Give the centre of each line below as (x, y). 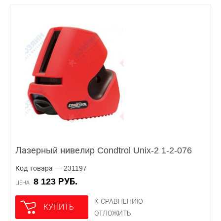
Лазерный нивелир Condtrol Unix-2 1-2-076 (104, 150)
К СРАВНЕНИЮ (119, 201)
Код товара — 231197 (51, 168)
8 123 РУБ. (58, 182)
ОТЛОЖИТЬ (113, 213)
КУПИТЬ (59, 207)
